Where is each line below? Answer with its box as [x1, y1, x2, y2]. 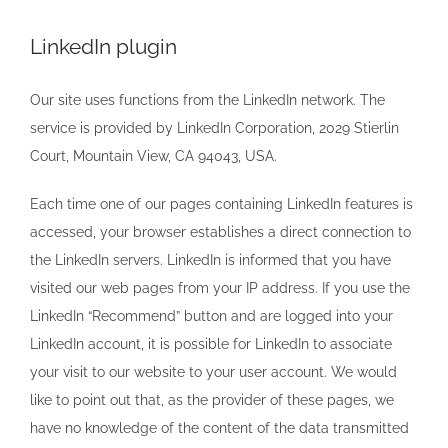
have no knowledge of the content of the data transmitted [30, 419, 409, 436]
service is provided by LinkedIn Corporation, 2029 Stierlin [30, 119, 399, 136]
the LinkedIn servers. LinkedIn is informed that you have [30, 251, 391, 268]
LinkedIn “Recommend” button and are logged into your [30, 307, 393, 324]
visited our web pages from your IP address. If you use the [30, 279, 410, 296]
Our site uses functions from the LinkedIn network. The [30, 91, 385, 108]
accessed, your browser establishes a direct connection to [30, 223, 411, 240]
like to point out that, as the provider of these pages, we [30, 391, 394, 408]
